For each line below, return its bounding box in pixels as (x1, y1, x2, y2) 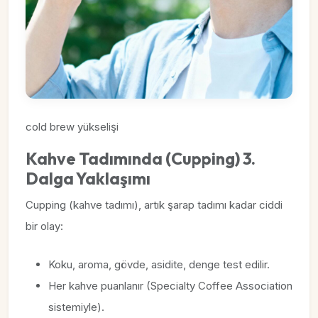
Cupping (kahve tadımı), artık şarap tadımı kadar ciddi (26, 198, 283, 212)
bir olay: (26, 219, 63, 233)
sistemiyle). (48, 300, 104, 314)
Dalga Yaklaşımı (26, 168, 150, 189)
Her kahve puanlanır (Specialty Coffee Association (48, 279, 292, 292)
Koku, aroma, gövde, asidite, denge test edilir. (48, 258, 270, 271)
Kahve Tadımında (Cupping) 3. (26, 148, 256, 169)
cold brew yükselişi (26, 120, 119, 133)
